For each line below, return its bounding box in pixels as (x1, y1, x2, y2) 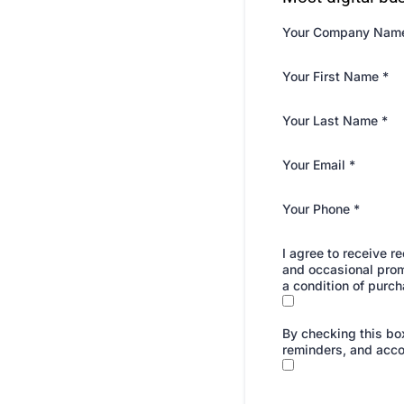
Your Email (282, 157, 349, 173)
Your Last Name (282, 113, 381, 129)
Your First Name (282, 69, 382, 85)
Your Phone (282, 201, 353, 217)
